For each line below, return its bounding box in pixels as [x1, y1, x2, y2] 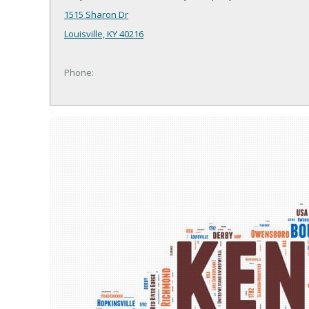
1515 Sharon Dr [64, 8, 128, 21]
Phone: [64, 66, 94, 79]
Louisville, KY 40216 [64, 28, 143, 41]
